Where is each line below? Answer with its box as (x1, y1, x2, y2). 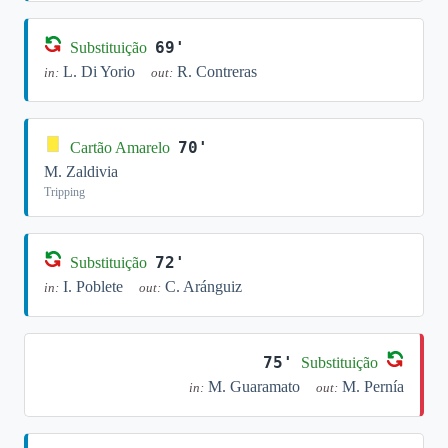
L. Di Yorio (63, 63, 135, 80)
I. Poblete (63, 278, 123, 295)
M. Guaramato (208, 378, 300, 395)
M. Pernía (342, 378, 404, 395)
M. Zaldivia (44, 163, 118, 180)
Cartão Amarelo (70, 138, 170, 156)
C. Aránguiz (165, 278, 242, 295)
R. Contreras (177, 63, 257, 80)
